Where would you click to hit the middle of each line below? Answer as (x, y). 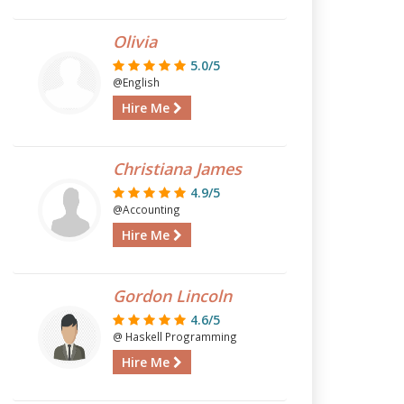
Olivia (134, 41)
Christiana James (177, 169)
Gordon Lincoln (172, 296)
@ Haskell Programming (174, 336)
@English (136, 82)
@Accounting (146, 209)
